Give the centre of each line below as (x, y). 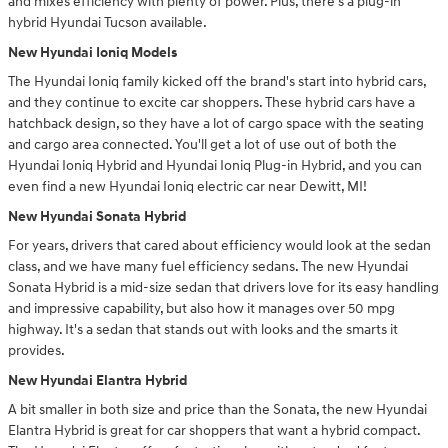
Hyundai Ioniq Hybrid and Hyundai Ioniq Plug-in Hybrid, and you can (215, 166)
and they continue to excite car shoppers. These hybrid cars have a (211, 103)
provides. (36, 351)
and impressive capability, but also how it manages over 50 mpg (201, 309)
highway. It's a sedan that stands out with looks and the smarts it (203, 330)
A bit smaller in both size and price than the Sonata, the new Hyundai (217, 410)
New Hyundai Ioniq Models (92, 52)
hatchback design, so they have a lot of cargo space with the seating (216, 124)
